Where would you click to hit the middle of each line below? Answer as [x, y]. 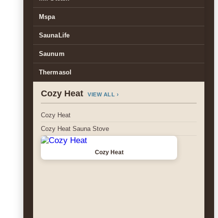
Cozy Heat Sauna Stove [75, 129]
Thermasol [55, 72]
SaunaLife [54, 35]
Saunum [52, 54]
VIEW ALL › [103, 94]
